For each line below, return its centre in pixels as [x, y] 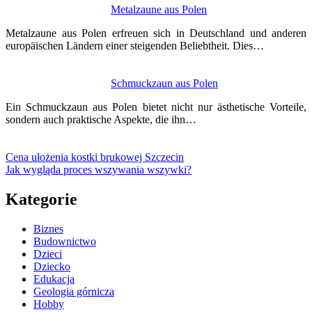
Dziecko [52, 267]
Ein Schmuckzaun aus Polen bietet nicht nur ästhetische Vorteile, [156, 107]
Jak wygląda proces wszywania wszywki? [99, 170]
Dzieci [48, 254]
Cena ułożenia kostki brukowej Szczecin [95, 157]
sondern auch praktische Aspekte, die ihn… [101, 120]
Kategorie [41, 200]
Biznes [48, 229]
